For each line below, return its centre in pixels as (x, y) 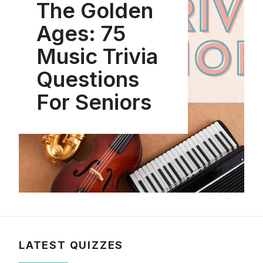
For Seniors (94, 102)
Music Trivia (97, 57)
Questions (88, 80)
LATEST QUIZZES (71, 245)
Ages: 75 (81, 34)
